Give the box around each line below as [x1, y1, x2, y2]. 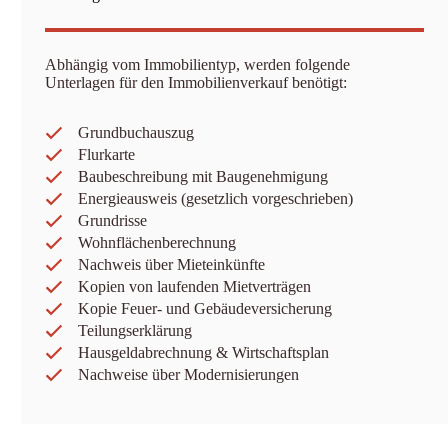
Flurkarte [78, 146, 136, 163]
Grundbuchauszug [78, 124, 195, 141]
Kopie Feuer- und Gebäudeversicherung [78, 300, 333, 317]
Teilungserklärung [78, 322, 193, 339]
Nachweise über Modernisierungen [78, 366, 300, 383]
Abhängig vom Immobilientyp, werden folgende [45, 56, 351, 73]
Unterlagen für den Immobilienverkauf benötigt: [45, 74, 348, 91]
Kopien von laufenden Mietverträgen [78, 278, 312, 295]
